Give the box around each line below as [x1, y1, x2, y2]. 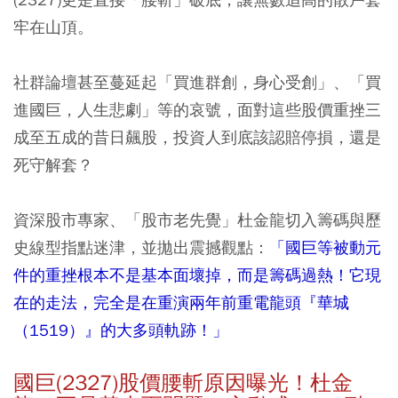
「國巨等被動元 [269, 237, 381, 259]
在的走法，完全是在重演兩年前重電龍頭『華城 [13, 292, 349, 314]
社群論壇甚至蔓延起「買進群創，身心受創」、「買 [13, 72, 381, 93]
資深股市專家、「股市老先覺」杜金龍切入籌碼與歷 [13, 210, 381, 231]
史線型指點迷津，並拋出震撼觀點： [13, 237, 269, 259]
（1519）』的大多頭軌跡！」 [13, 320, 228, 341]
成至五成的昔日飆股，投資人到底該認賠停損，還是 [13, 127, 381, 148]
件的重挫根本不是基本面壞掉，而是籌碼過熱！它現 [13, 265, 381, 286]
